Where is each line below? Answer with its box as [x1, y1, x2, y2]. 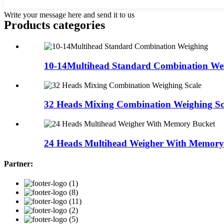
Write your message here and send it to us [4, 10, 134, 19]
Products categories [4, 18, 105, 32]
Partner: [4, 159, 33, 168]
